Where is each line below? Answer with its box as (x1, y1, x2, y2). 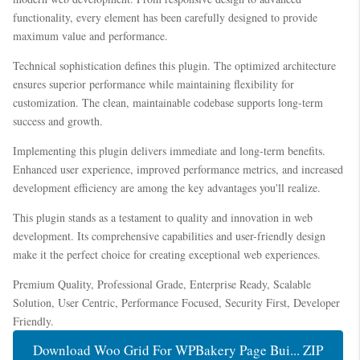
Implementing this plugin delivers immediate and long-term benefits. (13, 142, 325, 158)
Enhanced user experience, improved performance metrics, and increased (13, 161, 343, 177)
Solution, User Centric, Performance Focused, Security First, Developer (13, 294, 340, 310)
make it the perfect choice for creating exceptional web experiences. (13, 246, 321, 262)
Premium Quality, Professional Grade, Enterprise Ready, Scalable (13, 276, 311, 292)
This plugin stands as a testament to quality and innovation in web (13, 209, 313, 225)
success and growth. (13, 112, 103, 129)
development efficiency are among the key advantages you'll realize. (13, 179, 321, 195)
